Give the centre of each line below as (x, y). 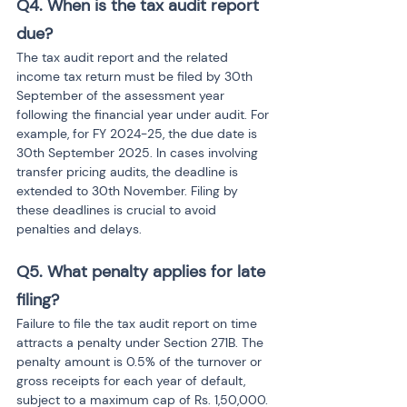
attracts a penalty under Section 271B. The (142, 342)
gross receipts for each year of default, (133, 381)
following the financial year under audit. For (144, 114)
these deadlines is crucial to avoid (118, 210)
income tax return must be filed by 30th (136, 76)
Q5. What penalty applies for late (143, 272)
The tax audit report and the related (124, 57)
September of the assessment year (122, 95)
